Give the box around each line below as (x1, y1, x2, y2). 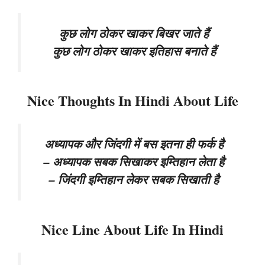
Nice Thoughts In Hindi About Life (27, 90, 238, 111)
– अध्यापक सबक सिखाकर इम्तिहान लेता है (44, 153, 224, 171)
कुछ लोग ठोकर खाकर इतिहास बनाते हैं (52, 42, 216, 60)
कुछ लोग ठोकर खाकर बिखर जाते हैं (59, 24, 209, 42)
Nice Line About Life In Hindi (41, 218, 224, 240)
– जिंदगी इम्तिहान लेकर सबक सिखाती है (49, 171, 219, 189)
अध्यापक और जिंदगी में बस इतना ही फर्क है (44, 135, 224, 153)
